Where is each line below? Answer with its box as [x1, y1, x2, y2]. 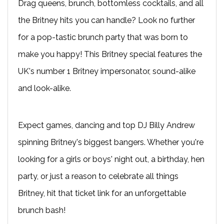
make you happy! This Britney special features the [18, 49, 202, 59]
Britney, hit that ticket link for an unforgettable [18, 188, 186, 198]
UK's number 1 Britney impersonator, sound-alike [18, 66, 195, 76]
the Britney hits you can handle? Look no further [18, 15, 195, 25]
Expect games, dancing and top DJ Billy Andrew [18, 120, 195, 130]
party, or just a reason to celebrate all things [18, 171, 178, 181]
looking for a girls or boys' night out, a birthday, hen [18, 154, 204, 164]
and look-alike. [18, 83, 71, 93]
